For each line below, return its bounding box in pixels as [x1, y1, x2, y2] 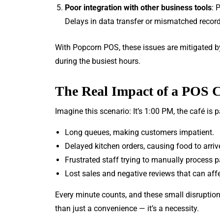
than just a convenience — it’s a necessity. [55, 203, 199, 213]
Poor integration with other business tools [65, 2, 212, 12]
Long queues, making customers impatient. [65, 127, 214, 137]
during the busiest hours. [55, 56, 140, 66]
